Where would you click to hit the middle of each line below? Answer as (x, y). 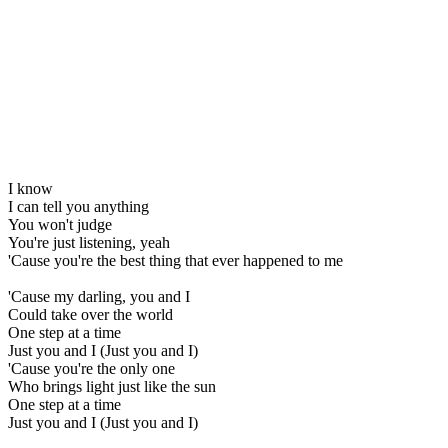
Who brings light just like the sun (112, 386)
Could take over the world (90, 314)
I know (30, 188)
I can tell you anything (78, 206)
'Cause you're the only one (91, 368)
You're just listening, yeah (89, 242)
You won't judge (60, 224)
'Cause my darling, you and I (99, 296)
